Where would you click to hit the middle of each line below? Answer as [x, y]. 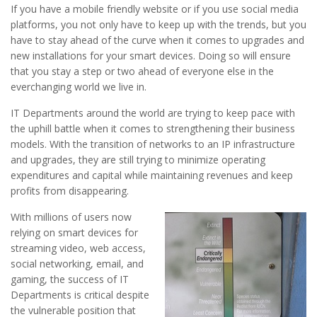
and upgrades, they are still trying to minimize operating [138, 160]
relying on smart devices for [74, 233]
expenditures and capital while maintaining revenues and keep [152, 175]
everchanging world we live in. [79, 87]
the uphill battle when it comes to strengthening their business [153, 129]
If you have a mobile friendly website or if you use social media [155, 9]
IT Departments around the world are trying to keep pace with [153, 113]
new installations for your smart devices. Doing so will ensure [151, 56]
